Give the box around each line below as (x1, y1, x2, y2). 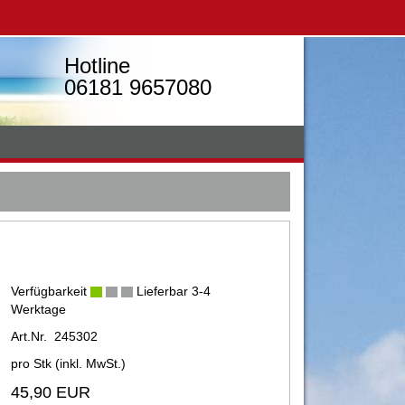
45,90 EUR (10, 383, 90, 401)
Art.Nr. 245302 (10, 329, 98, 344)
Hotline (64, 53, 130, 78)
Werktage (10, 302, 66, 316)
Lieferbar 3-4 (132, 284, 211, 298)
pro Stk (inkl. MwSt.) (10, 356, 126, 371)
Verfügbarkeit (10, 284, 90, 298)
